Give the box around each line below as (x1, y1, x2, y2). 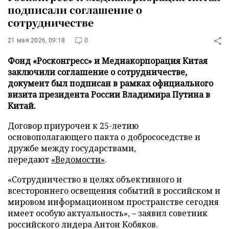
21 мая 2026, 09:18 (8, 37, 65, 44)
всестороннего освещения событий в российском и (8, 185, 220, 196)
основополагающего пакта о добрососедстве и (8, 131, 200, 143)
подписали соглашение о (8, 3, 142, 16)
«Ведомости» (51, 154, 105, 165)
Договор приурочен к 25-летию (8, 120, 139, 131)
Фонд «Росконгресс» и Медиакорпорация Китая (8, 55, 208, 66)
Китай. (8, 100, 36, 111)
